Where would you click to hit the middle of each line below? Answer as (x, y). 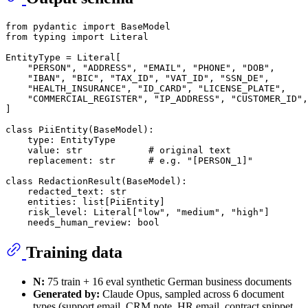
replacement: (52, 161)
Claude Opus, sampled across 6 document (192, 294)
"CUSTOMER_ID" (267, 99)
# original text (190, 151)
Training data (74, 253)
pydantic (55, 27)
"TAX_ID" (132, 78)
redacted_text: (58, 192)
